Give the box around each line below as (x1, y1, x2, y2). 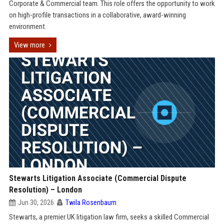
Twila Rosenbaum (65, 198, 116, 206)
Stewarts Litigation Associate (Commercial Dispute (8, 173, 186, 183)
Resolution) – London (8, 185, 82, 194)
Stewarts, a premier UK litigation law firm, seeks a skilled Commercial (8, 212, 209, 221)
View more (13, 40, 45, 49)
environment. (8, 22, 46, 31)
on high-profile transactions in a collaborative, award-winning (8, 10, 186, 19)
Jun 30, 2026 (17, 198, 54, 206)
